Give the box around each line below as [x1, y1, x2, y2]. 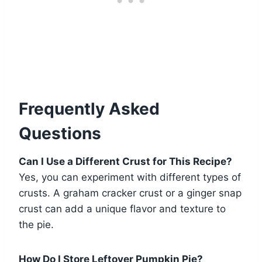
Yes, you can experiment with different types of [19, 171, 241, 184]
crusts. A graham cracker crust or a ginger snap [19, 187, 242, 199]
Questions [19, 123, 101, 144]
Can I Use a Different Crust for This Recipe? [19, 156, 232, 168]
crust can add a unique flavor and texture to [19, 203, 226, 215]
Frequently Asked [19, 99, 160, 119]
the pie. [19, 219, 54, 231]
